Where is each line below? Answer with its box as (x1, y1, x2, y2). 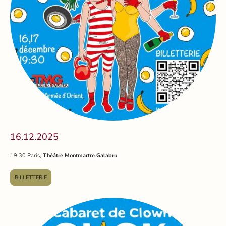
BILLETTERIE (15, 173, 47, 181)
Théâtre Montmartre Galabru (43, 152, 117, 159)
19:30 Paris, (10, 152, 43, 159)
